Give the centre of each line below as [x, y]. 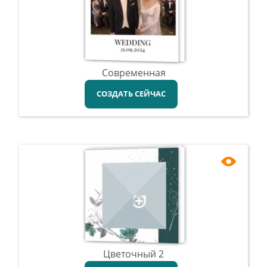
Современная [133, 72]
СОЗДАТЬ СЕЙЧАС [131, 94]
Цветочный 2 [133, 254]
